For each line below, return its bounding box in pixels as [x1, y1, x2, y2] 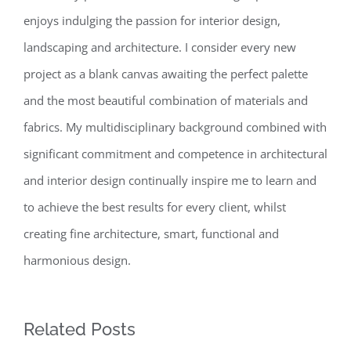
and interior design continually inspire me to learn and [24, 172, 317, 188]
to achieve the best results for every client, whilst [24, 198, 286, 215]
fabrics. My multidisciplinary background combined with [24, 118, 327, 135]
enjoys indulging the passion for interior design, [24, 12, 280, 28]
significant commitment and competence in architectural [24, 145, 327, 161]
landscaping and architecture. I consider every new [24, 38, 296, 55]
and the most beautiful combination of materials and [24, 92, 308, 108]
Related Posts [24, 318, 136, 339]
